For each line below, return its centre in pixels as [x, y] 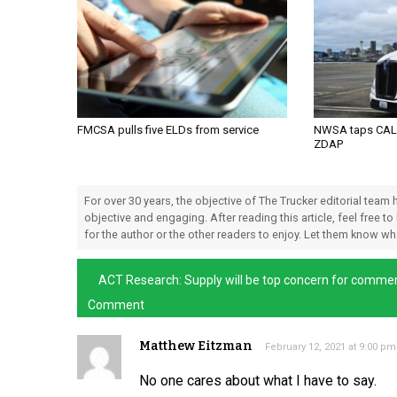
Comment [116, 305]
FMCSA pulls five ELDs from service [168, 130]
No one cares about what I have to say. [258, 381]
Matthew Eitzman [196, 346]
